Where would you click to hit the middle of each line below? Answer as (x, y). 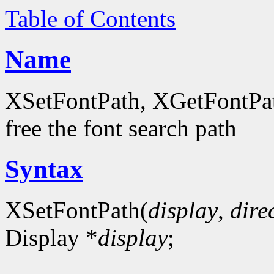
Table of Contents (90, 19)
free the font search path (121, 128)
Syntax (44, 169)
